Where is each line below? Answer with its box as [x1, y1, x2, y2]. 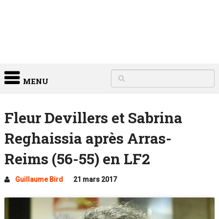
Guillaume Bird [15, 175, 63, 183]
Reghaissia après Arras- [4, 129, 172, 148]
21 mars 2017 [73, 175, 117, 183]
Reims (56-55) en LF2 [4, 149, 150, 168]
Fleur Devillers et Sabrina [4, 108, 182, 127]
